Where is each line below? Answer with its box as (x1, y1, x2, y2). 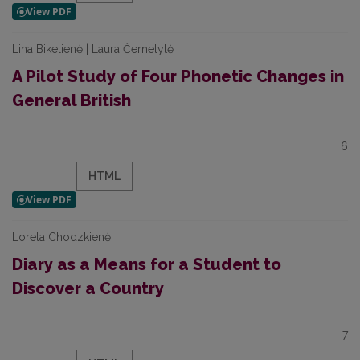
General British (12, 91, 131, 110)
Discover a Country (12, 279, 164, 298)
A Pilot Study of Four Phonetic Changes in (12, 67, 344, 86)
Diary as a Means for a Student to (12, 255, 281, 274)
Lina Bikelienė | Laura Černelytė (12, 43, 174, 55)
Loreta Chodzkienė (12, 231, 111, 243)
